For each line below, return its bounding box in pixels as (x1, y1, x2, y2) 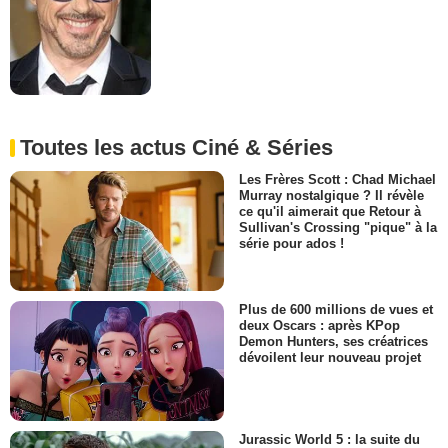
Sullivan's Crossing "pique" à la (239, 219, 437, 235)
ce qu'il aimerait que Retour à (239, 203, 421, 219)
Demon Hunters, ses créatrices (239, 334, 428, 350)
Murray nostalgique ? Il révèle (239, 187, 424, 203)
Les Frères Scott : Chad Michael (239, 171, 436, 187)
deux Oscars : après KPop (239, 318, 400, 334)
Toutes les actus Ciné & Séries (20, 134, 333, 160)
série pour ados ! (239, 235, 344, 251)
